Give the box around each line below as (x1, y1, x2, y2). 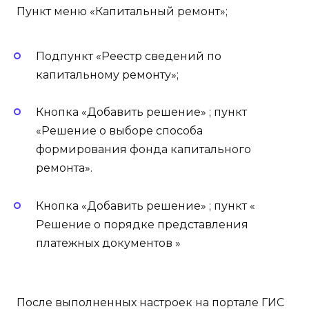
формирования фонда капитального (36, 143, 251, 157)
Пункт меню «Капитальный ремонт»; (14, 4, 228, 18)
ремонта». (36, 161, 92, 175)
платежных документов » (36, 236, 181, 250)
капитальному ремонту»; (36, 68, 179, 82)
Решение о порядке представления (36, 217, 248, 231)
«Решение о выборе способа (36, 124, 203, 138)
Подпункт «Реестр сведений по (36, 50, 221, 63)
